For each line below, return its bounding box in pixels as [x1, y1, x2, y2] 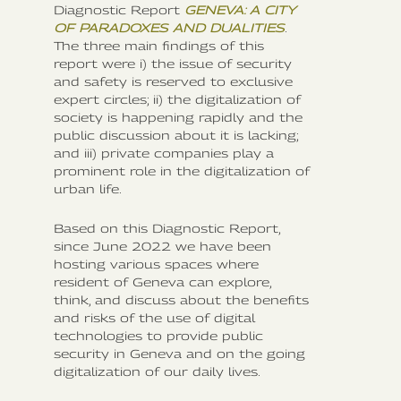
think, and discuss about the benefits [54, 292, 309, 307]
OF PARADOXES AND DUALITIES [54, 20, 285, 35]
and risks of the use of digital [54, 310, 255, 325]
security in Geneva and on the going [54, 346, 305, 361]
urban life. [54, 181, 122, 196]
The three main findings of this [54, 38, 264, 53]
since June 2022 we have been [54, 238, 271, 253]
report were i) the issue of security [54, 55, 292, 71]
